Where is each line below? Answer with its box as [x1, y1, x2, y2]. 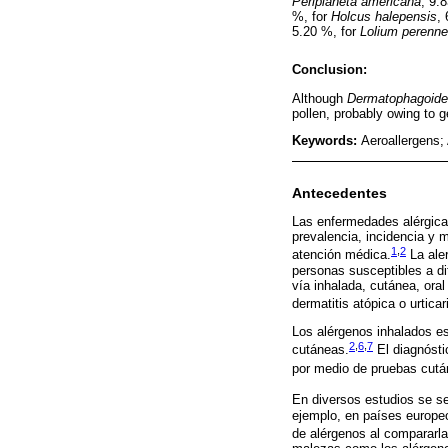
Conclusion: [292, 62, 367, 78]
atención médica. [292, 247, 391, 263]
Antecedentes [292, 185, 387, 201]
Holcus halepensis [331, 9, 437, 25]
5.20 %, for [292, 24, 360, 40]
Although [292, 90, 347, 106]
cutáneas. [292, 342, 349, 358]
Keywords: [292, 133, 361, 149]
